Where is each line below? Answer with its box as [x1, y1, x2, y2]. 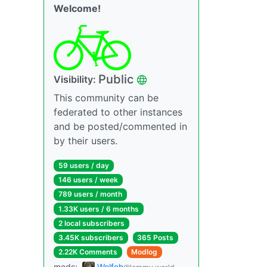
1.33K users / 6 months [58, 204, 139, 213]
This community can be [54, 92, 159, 104]
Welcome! [54, 2, 101, 15]
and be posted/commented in [54, 120, 187, 133]
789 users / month [58, 190, 122, 199]
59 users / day [58, 161, 109, 170]
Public [98, 72, 133, 87]
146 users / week [58, 175, 118, 185]
